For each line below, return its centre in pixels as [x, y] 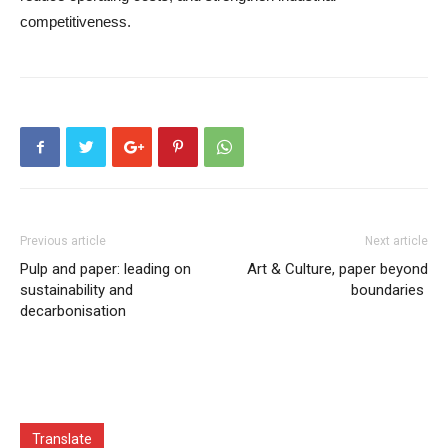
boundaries [389, 290]
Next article [396, 241]
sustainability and [76, 290]
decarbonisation [73, 311]
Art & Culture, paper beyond [337, 269]
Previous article [63, 241]
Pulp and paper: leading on [105, 269]
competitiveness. [75, 22]
